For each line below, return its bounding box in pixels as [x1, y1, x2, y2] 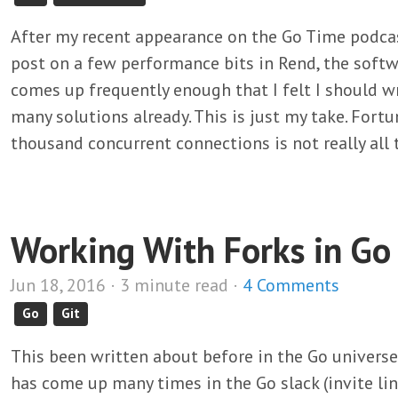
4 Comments [243, 274, 339, 297]
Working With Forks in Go [11, 227, 391, 273]
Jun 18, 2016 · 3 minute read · [11, 274, 243, 297]
